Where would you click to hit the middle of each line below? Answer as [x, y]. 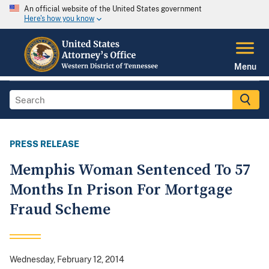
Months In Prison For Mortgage [121, 190]
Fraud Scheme [60, 210]
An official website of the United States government [113, 9]
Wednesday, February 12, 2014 [67, 260]
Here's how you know [59, 19]
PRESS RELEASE [44, 144]
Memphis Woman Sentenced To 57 [130, 171]
